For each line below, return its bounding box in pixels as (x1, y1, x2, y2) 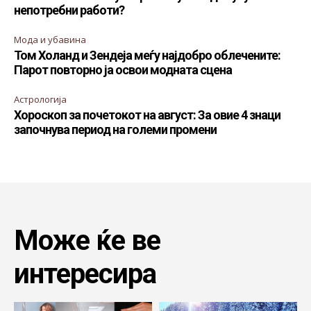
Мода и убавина (14, 33, 86, 47)
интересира (14, 258, 156, 291)
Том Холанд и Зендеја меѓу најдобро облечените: (14, 48, 280, 63)
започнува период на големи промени (14, 122, 217, 137)
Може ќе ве (14, 224, 160, 258)
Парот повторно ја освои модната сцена (14, 62, 232, 78)
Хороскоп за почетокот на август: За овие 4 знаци (14, 108, 280, 123)
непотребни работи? (14, 3, 124, 18)
